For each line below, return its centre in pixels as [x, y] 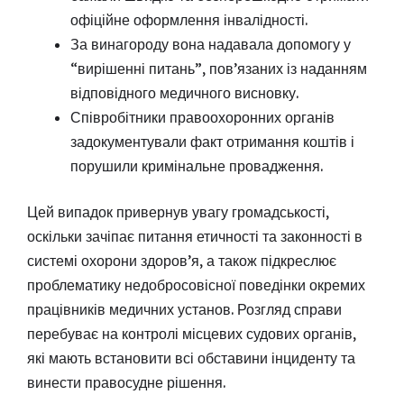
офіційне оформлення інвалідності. [189, 19]
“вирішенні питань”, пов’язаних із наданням [219, 68]
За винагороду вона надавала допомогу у [211, 44]
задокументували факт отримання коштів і [212, 141]
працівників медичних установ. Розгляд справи [184, 309]
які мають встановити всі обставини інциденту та [191, 358]
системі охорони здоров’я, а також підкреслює [182, 260]
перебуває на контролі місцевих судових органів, [192, 333]
